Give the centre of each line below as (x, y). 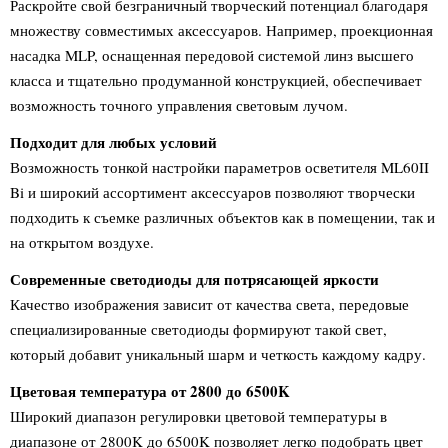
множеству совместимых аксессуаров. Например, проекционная (221, 30)
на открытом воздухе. (82, 242)
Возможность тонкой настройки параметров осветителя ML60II (219, 167)
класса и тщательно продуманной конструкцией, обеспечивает (216, 80)
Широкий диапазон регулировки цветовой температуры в (198, 416)
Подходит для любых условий (113, 142)
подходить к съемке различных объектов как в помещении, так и (222, 217)
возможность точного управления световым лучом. (179, 105)
